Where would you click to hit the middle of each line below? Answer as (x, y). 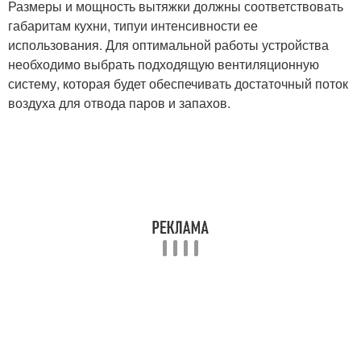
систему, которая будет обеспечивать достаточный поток (178, 83)
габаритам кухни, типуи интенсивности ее (133, 25)
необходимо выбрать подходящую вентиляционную (164, 64)
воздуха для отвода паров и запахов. (119, 103)
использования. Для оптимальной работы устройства (168, 45)
